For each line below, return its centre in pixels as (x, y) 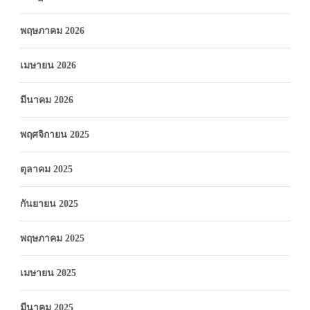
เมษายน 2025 (48, 273)
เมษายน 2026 (48, 65)
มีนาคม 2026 (47, 100)
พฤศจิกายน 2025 (55, 134)
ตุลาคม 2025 (46, 169)
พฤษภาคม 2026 (52, 30)
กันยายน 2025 (49, 203)
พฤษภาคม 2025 (52, 238)
